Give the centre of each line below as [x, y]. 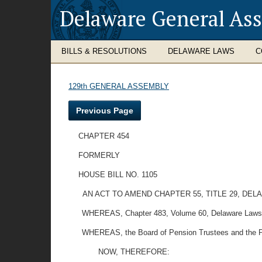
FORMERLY [99, 155]
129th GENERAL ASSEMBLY [119, 86]
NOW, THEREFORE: [134, 252]
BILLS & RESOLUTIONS [104, 51]
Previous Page [105, 111]
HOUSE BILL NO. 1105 [118, 175]
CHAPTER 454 [104, 136]
